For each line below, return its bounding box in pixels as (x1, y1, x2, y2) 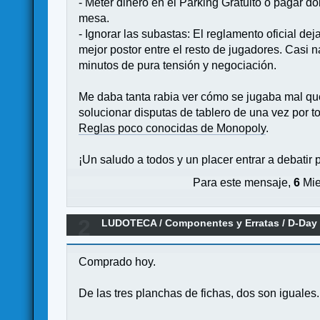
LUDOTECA (101, 217, 157, 229)
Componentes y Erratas (165, 217, 280, 229)
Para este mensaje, (193, 176, 294, 189)
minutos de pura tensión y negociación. (79, 59, 277, 71)
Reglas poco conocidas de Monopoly (79, 121, 266, 134)
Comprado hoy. (79, 255, 156, 268)
